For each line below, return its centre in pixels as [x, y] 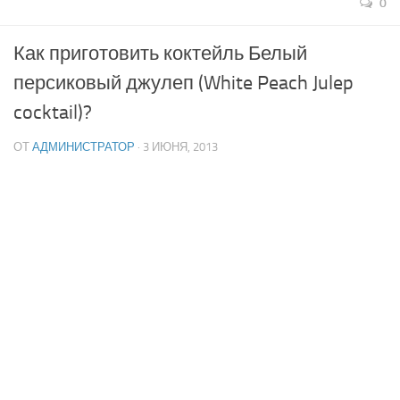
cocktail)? [53, 113]
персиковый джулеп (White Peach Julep [183, 83]
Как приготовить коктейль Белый [160, 54]
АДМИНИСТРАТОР [83, 147]
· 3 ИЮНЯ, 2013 [176, 147]
